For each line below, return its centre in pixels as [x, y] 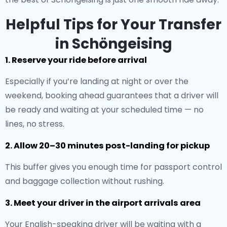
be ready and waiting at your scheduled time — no [104, 110]
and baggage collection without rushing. [85, 181]
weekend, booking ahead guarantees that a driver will [112, 96]
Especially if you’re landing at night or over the [97, 81]
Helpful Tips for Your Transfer [113, 25]
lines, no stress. [35, 124]
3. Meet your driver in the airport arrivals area [103, 203]
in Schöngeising [113, 44]
